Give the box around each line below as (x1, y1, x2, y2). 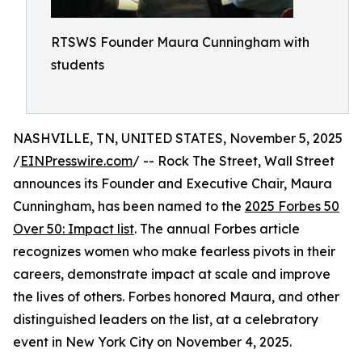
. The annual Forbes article (134, 221, 300, 237)
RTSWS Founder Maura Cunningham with (51, 34, 309, 50)
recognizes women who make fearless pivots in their (13, 243, 335, 259)
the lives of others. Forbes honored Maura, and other (13, 288, 339, 305)
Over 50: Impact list (13, 221, 134, 237)
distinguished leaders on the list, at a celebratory (13, 311, 318, 327)
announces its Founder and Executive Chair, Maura (13, 175, 332, 192)
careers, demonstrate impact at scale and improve (13, 266, 330, 282)
